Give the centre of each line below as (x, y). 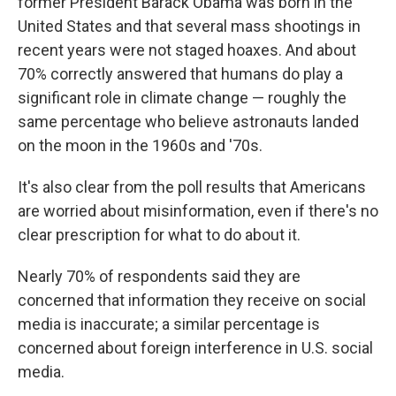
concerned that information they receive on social (192, 300)
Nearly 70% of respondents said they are (159, 276)
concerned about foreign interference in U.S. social (195, 348)
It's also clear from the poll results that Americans (192, 187)
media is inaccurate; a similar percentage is (169, 324)
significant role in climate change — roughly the (182, 98)
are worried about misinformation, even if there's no (198, 211)
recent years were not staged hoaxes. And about (187, 50)
